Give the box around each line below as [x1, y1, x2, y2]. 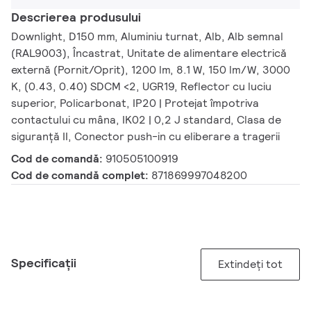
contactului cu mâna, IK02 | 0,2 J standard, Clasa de [11, 112, 281, 128]
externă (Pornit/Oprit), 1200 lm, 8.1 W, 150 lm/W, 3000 [11, 62, 290, 78]
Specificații [11, 255, 76, 271]
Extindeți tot [218, 257, 283, 272]
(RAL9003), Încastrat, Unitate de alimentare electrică [11, 46, 287, 61]
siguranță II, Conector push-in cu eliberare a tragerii [11, 129, 280, 144]
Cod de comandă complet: [11, 168, 151, 183]
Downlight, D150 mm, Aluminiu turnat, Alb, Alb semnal [11, 29, 283, 44]
